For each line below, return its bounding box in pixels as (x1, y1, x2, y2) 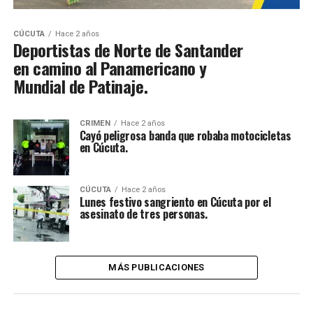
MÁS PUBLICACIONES (108, 262, 205, 273)
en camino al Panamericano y (13, 55, 207, 81)
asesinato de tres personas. (79, 205, 208, 223)
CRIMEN (79, 119, 110, 129)
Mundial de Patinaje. (13, 73, 148, 99)
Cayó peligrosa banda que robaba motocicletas (79, 127, 291, 145)
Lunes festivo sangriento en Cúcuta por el (79, 194, 271, 211)
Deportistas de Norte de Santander (13, 37, 243, 63)
